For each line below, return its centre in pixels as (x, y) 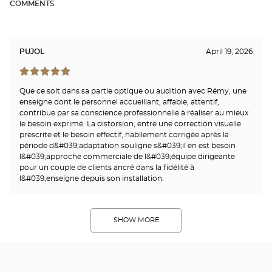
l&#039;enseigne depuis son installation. (92, 178)
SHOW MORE (136, 220)
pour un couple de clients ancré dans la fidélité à (107, 167)
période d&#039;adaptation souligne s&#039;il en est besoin (127, 145)
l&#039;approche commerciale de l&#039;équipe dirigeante (127, 156)
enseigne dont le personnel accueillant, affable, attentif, (119, 102)
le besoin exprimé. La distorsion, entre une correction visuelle (130, 124)
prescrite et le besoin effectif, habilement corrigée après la (124, 134)
